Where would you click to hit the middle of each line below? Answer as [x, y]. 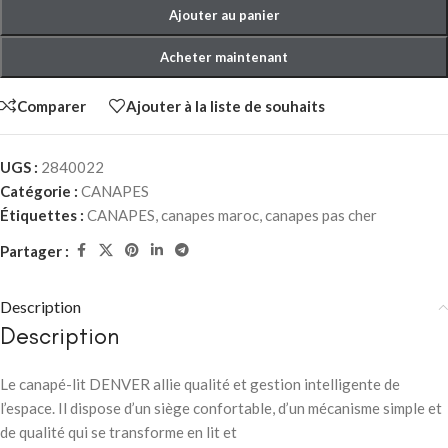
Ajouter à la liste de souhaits [225, 105]
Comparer [51, 105]
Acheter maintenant [224, 57]
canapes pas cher [321, 215]
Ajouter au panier [224, 15]
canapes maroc [210, 215]
